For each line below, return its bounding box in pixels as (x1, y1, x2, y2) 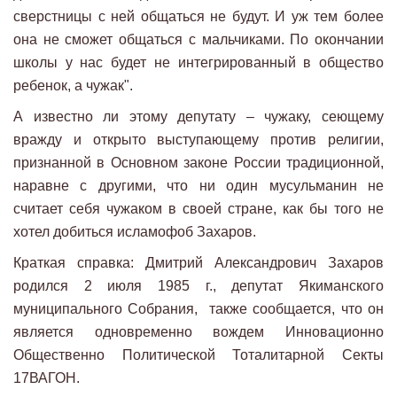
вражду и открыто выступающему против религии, (13, 132, 384, 147)
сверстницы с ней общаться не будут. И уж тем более (13, 9, 384, 24)
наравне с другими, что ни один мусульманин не (13, 178, 384, 193)
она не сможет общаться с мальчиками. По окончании (13, 32, 384, 47)
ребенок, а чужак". (13, 78, 136, 93)
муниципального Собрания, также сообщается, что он (13, 301, 384, 316)
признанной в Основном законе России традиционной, (13, 155, 384, 170)
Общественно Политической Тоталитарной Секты (13, 347, 384, 362)
